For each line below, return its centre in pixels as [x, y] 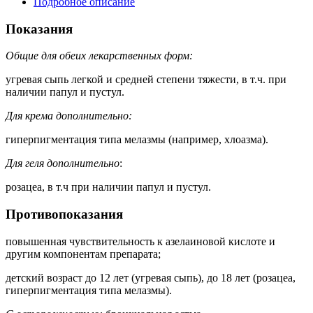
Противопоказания [64, 214]
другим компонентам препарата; [83, 254]
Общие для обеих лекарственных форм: [99, 56]
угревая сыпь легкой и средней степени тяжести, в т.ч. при [146, 80]
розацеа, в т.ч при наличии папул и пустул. [108, 187]
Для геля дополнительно [63, 163]
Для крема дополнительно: [69, 116]
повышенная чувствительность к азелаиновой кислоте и [140, 241]
